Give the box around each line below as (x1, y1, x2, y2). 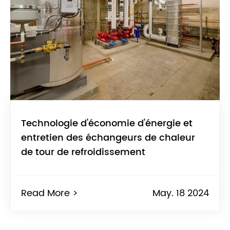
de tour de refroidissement (21, 145, 145, 160)
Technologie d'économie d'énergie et (21, 116, 193, 131)
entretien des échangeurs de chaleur (21, 130, 195, 146)
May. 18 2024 (152, 186, 209, 201)
